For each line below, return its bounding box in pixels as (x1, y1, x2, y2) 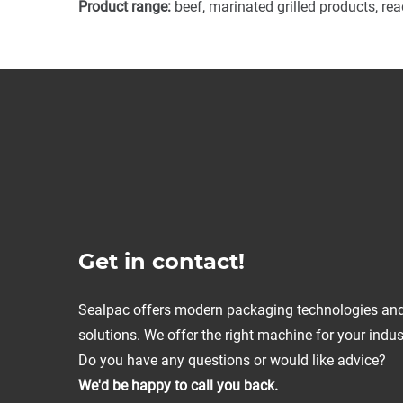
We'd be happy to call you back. (78, 376, 278, 394)
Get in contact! (78, 247, 245, 274)
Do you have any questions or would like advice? (78, 351, 386, 369)
